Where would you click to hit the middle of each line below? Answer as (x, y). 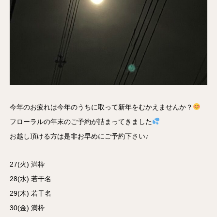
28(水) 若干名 (31, 179)
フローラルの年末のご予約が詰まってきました (81, 122)
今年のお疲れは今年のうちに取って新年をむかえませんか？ (101, 107)
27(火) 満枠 (27, 164)
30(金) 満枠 (27, 208)
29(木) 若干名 (31, 193)
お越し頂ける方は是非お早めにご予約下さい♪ (79, 136)
